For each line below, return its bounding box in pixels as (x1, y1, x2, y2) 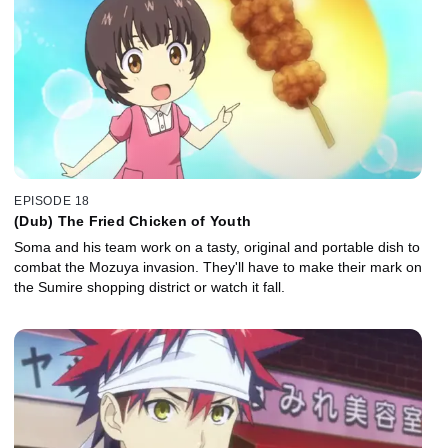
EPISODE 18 (14, 193, 90, 208)
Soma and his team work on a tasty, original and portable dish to (14, 238, 420, 255)
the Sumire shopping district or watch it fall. (14, 278, 285, 295)
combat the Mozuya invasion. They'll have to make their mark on (14, 258, 422, 275)
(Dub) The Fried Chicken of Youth (14, 212, 251, 229)
